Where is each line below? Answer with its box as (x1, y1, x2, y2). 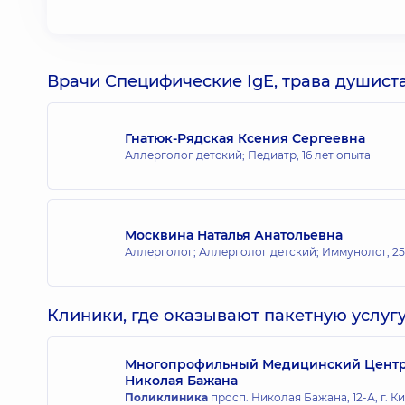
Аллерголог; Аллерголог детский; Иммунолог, (125, 244, 392, 259)
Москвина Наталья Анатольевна (125, 226, 343, 243)
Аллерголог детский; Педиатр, (125, 147, 302, 162)
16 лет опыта (302, 147, 371, 162)
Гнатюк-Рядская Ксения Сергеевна (125, 129, 365, 146)
